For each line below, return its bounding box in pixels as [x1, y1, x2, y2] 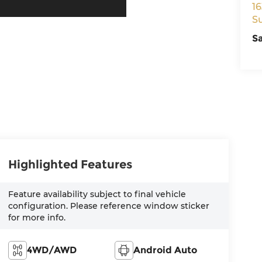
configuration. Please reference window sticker [8, 200, 209, 211]
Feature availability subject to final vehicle [8, 188, 186, 199]
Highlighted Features [8, 157, 132, 171]
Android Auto [133, 244, 198, 256]
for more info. [8, 212, 65, 223]
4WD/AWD [26, 244, 77, 256]
